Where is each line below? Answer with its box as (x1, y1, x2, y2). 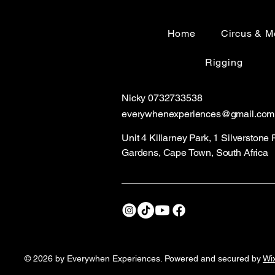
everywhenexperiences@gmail (122, 107, 254, 120)
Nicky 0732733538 (122, 91, 203, 104)
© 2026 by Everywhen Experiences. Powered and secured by (25, 253, 263, 263)
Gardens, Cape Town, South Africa (122, 146, 268, 158)
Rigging (204, 56, 243, 68)
